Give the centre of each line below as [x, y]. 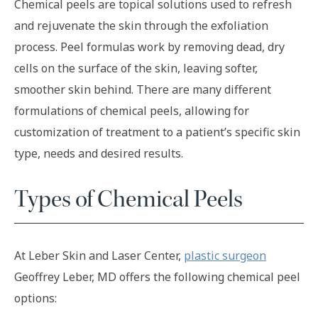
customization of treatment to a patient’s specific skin [157, 132]
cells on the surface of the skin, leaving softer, [136, 68]
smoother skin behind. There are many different [143, 90]
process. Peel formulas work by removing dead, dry [149, 47]
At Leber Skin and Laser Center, [99, 255]
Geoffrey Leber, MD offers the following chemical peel [157, 276]
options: [35, 298]
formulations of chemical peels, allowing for [132, 111]
